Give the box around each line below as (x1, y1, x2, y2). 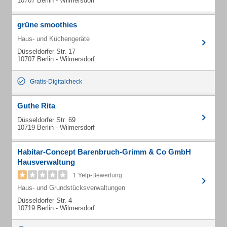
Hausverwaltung (17, 158, 75, 166)
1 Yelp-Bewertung (73, 172, 122, 179)
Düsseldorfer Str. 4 (17, 197, 72, 204)
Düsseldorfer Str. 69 (17, 116, 75, 124)
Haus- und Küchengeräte (17, 35, 90, 43)
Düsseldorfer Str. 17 (17, 48, 75, 55)
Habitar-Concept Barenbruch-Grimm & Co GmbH (17, 147, 191, 156)
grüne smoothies (17, 20, 77, 29)
